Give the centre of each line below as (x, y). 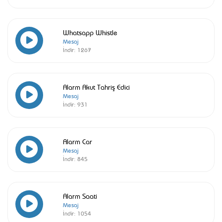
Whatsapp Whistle (90, 32)
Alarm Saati (80, 195)
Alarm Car (78, 141)
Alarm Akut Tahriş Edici (96, 86)
